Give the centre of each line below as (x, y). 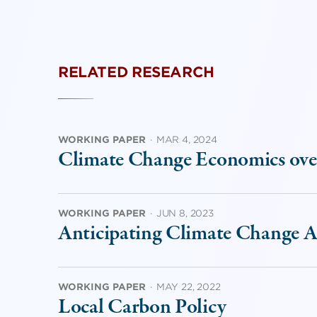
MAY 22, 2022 (188, 287)
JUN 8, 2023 (185, 213)
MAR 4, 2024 (186, 140)
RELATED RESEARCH (136, 72)
